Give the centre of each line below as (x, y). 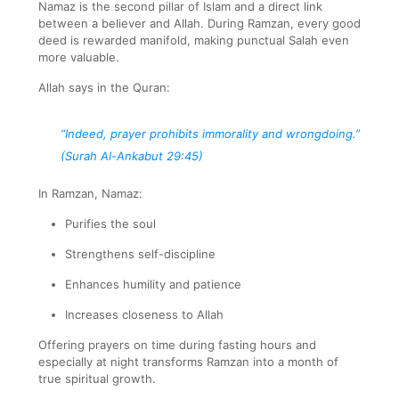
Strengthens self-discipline (140, 253)
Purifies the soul (110, 223)
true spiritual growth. (97, 378)
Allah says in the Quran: (104, 87)
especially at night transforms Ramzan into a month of (188, 361)
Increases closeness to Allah (144, 314)
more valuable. (79, 57)
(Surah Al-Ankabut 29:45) (132, 155)
